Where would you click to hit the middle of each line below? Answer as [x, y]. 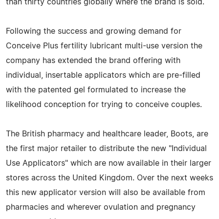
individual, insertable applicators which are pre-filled [103, 75]
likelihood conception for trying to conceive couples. [104, 104]
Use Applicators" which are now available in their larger [109, 163]
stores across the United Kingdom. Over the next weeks [109, 178]
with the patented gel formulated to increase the [96, 90]
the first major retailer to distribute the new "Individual [106, 148]
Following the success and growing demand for [94, 31]
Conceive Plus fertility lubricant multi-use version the [104, 46]
